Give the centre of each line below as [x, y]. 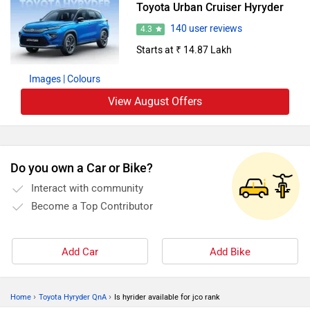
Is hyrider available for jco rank [167, 297]
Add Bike [230, 252]
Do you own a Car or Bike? [82, 168]
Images [45, 79]
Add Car [80, 252]
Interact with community [87, 188]
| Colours [81, 79]
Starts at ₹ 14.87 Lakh [184, 51]
